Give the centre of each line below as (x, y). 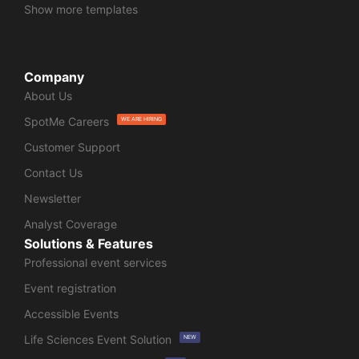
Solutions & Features (89, 244)
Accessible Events (71, 314)
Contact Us (53, 173)
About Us (48, 96)
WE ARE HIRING (141, 119)
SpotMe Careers (67, 122)
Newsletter (52, 199)
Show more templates (81, 10)
